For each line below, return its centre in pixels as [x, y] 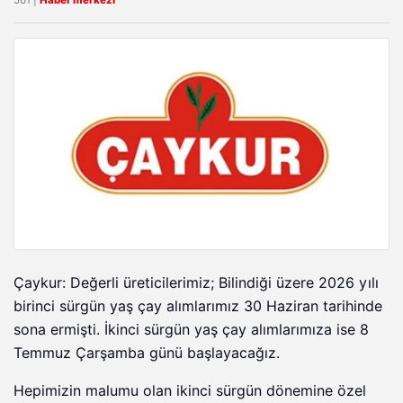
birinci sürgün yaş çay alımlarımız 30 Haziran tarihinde [198, 307]
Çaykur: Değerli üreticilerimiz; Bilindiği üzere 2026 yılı [196, 283]
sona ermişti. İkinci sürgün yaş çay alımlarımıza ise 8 [191, 330]
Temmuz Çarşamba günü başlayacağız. [147, 354]
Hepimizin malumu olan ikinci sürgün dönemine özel [190, 391]
